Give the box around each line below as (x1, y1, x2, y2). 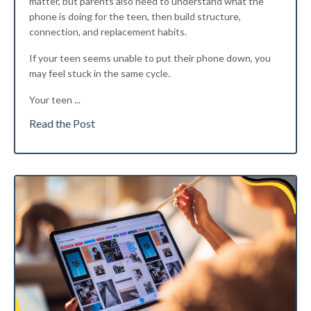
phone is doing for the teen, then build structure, (29, 10, 241, 23)
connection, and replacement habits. (29, 26, 187, 38)
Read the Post (29, 117, 95, 131)
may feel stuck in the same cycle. (29, 67, 170, 80)
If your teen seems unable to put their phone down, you (29, 52, 271, 65)
